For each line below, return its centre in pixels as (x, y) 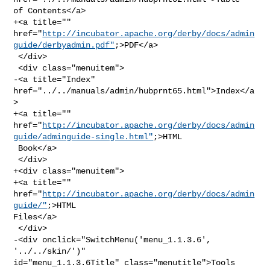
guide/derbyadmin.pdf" (64, 45)
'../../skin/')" (52, 251)
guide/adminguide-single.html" (83, 137)
